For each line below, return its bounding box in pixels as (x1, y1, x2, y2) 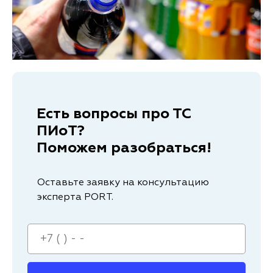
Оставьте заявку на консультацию (37, 178, 209, 188)
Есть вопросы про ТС (37, 107, 191, 122)
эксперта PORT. (37, 193, 113, 203)
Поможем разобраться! (37, 141, 211, 156)
